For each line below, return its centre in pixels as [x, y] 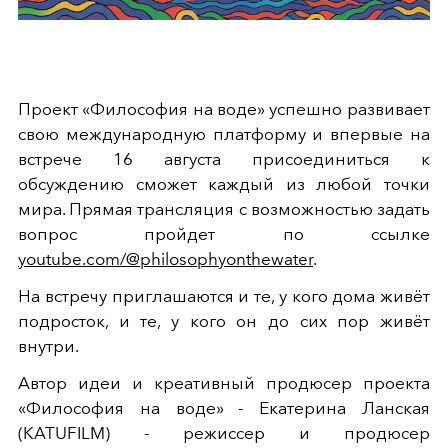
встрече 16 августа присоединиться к [224, 158]
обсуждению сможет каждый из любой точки [224, 183]
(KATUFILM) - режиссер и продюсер [224, 432]
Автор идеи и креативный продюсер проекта [224, 382]
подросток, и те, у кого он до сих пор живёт [224, 320]
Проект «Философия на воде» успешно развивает [224, 108]
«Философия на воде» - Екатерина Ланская [224, 407]
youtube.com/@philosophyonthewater [165, 258]
